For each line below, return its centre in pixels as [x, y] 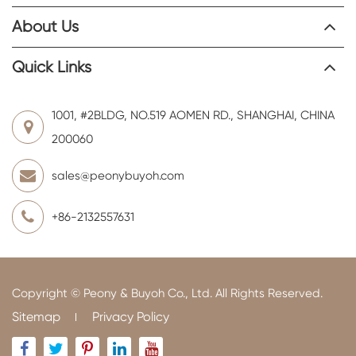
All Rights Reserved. [267, 293]
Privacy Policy [131, 316]
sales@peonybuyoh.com [118, 175]
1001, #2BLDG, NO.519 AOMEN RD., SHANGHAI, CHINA [193, 115]
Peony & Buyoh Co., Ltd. [148, 293]
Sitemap [36, 316]
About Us [45, 26]
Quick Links [52, 67]
